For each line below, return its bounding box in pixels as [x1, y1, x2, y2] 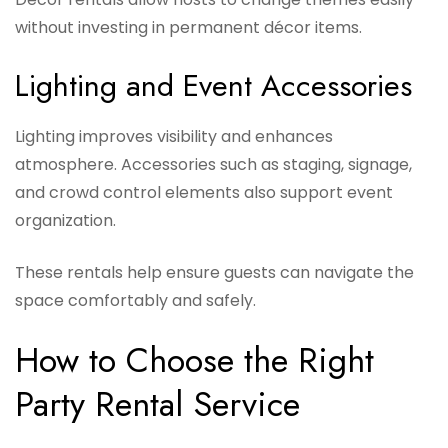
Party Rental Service [15, 380, 300, 430]
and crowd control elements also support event [15, 181, 393, 205]
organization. [15, 209, 116, 233]
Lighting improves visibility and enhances [15, 125, 333, 149]
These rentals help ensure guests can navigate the [15, 261, 414, 285]
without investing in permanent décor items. [15, 16, 362, 40]
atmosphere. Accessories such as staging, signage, [15, 153, 412, 177]
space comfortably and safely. [15, 289, 256, 313]
